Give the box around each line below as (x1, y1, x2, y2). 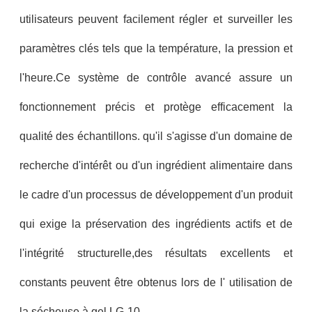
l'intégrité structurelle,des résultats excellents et (19, 247, 293, 260)
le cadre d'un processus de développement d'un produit (19, 189, 293, 201)
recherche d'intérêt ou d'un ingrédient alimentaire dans (19, 159, 293, 172)
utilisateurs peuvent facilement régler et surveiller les (19, 13, 293, 26)
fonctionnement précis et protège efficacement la (19, 101, 293, 114)
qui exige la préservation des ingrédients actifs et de (19, 218, 293, 231)
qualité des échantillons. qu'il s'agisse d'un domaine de (19, 130, 293, 143)
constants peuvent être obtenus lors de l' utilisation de (19, 276, 293, 289)
